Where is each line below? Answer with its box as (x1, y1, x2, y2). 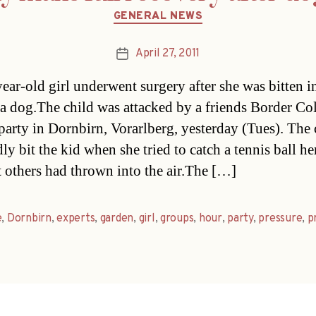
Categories (157, 1, 219, 18)
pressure (258, 212, 303, 226)
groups (160, 212, 194, 226)
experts (56, 212, 95, 226)
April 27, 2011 (135, 47, 200, 61)
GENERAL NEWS (113, 9, 203, 23)
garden (99, 212, 134, 226)
